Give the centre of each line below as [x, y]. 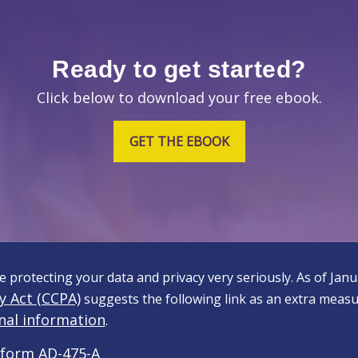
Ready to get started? [179, 70]
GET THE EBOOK [179, 142]
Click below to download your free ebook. [179, 98]
